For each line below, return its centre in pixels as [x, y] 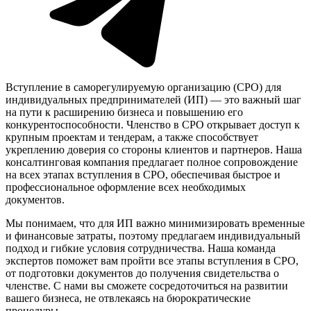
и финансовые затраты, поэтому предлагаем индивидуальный [153, 235]
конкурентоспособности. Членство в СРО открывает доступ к [153, 124]
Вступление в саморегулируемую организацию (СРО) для [143, 87]
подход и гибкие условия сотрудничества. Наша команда [141, 248]
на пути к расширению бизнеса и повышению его [124, 112]
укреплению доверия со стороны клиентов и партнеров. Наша [154, 149]
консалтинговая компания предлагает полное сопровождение [152, 162]
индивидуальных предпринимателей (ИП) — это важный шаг [153, 99]
